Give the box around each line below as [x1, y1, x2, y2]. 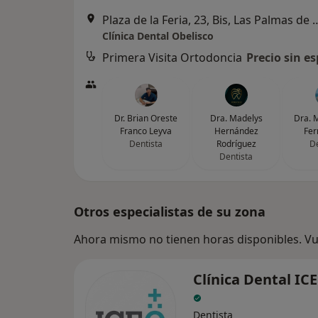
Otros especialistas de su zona [74, 203, 265, 220]
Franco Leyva [120, 125, 172, 137]
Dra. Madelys [209, 112, 263, 124]
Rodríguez [216, 138, 256, 150]
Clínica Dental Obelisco [102, 29, 214, 43]
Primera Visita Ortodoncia [102, 50, 242, 65]
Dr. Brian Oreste [114, 112, 177, 124]
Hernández [214, 125, 258, 137]
